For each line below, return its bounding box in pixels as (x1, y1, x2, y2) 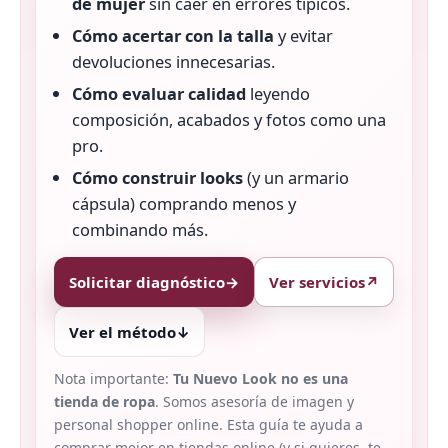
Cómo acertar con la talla (72, 24, 274, 48)
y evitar (274, 24, 333, 48)
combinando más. (72, 218, 208, 242)
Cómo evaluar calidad (72, 82, 246, 106)
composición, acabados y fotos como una (72, 108, 386, 132)
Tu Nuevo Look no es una (173, 369, 348, 389)
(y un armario (243, 166, 349, 190)
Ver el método (69, 322, 176, 343)
